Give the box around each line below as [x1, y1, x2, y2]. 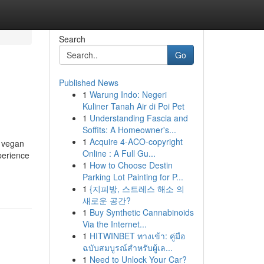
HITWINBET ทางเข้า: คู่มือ [89, 230, 185, 242]
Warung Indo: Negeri [89, 88, 167, 100]
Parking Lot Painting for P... [82, 171, 183, 183]
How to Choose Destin [89, 159, 173, 171]
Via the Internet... [82, 218, 147, 230]
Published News [58, 77, 118, 88]
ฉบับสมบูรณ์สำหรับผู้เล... [82, 242, 173, 253]
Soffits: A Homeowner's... [82, 124, 176, 136]
